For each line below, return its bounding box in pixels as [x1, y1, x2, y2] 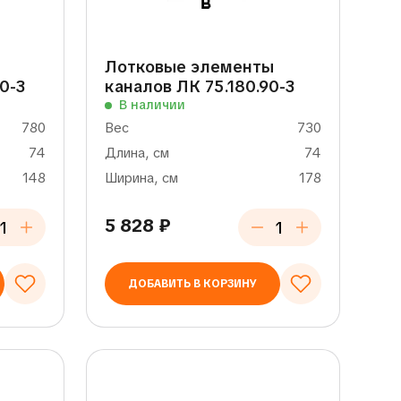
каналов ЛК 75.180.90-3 [104, 76, 294, 97]
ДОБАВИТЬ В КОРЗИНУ [127, 277, 257, 291]
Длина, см [104, 144, 169, 162]
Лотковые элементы [104, 56, 274, 77]
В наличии [118, 97, 185, 113]
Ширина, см [104, 169, 178, 187]
